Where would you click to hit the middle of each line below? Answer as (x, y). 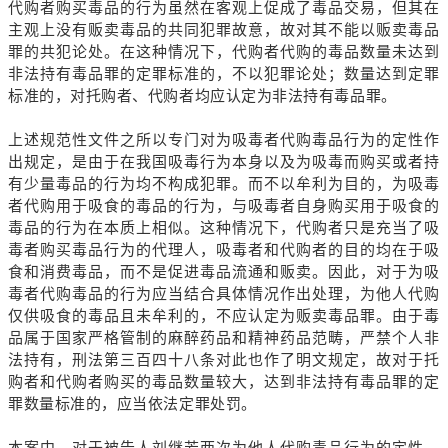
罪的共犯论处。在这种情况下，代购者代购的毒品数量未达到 (224, 51)
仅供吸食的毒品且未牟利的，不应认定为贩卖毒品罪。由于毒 (224, 315)
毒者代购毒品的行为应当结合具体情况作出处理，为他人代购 (224, 293)
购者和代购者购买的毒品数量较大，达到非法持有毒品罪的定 (224, 381)
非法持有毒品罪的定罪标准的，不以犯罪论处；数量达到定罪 (224, 73)
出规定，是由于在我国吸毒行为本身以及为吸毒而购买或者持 (224, 161)
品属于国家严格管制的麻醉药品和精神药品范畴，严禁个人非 (224, 337)
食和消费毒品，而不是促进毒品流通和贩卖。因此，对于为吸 (224, 271)
